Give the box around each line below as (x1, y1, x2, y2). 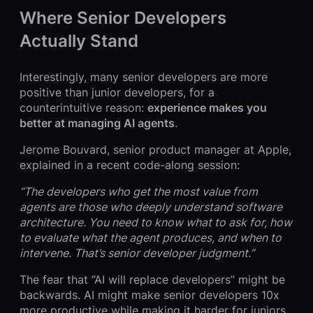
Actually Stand (20, 31, 138, 52)
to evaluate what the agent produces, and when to (20, 231, 282, 245)
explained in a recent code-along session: (20, 158, 240, 173)
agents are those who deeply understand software (20, 200, 282, 214)
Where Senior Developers (20, 8, 226, 29)
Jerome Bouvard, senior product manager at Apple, (20, 143, 291, 157)
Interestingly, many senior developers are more (20, 70, 268, 85)
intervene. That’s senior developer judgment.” (20, 246, 254, 261)
